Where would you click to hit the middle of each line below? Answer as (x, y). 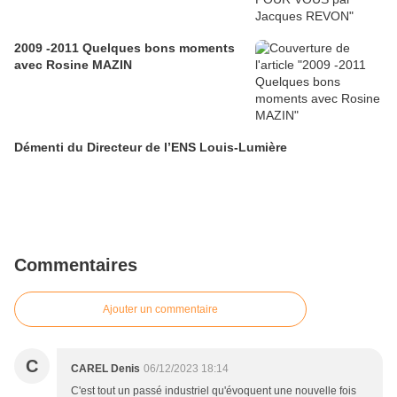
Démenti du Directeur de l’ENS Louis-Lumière (151, 148)
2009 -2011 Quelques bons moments (125, 48)
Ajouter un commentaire (160, 310)
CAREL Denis (105, 369)
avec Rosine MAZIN (73, 65)
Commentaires (76, 265)
